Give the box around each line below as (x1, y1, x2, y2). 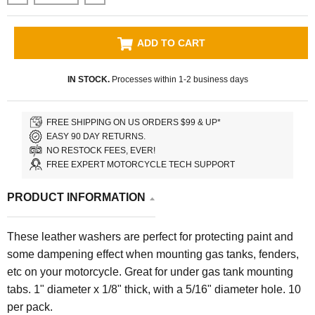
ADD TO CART (136, 37, 205, 49)
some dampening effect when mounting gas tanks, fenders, (7, 248, 299, 261)
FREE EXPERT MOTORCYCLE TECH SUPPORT (46, 159, 236, 169)
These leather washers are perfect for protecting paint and (7, 231, 293, 243)
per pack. (7, 301, 53, 314)
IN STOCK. (67, 75, 110, 85)
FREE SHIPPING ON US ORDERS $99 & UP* (46, 117, 221, 127)
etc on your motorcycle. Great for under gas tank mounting (7, 266, 293, 278)
